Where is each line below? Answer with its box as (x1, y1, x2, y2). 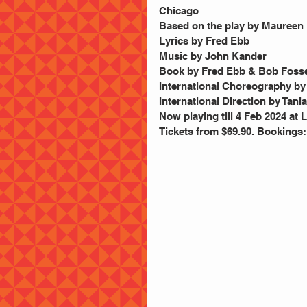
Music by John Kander (159, 50, 286, 62)
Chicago (159, 5, 199, 16)
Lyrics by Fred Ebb (159, 35, 249, 47)
